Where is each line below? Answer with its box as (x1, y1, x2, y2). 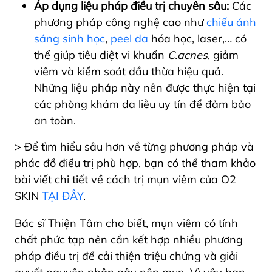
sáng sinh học (34, 32, 105, 46)
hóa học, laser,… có (148, 32, 246, 46)
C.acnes (168, 48, 208, 63)
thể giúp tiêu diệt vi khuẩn (34, 48, 168, 63)
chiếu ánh (206, 15, 256, 30)
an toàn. (34, 114, 76, 128)
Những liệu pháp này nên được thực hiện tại (34, 81, 256, 95)
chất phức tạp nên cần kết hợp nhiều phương (15, 233, 243, 247)
